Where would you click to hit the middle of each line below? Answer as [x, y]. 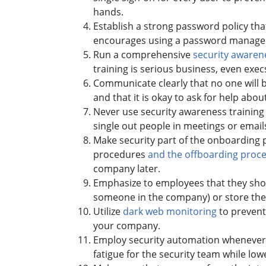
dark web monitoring [170, 211]
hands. [110, 12]
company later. [128, 168]
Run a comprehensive [143, 54]
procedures [121, 154]
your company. [128, 225]
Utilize [108, 211]
